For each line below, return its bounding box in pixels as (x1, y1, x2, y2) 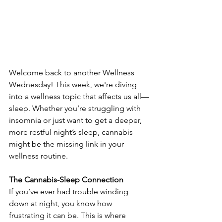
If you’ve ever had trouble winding (9, 187, 130, 197)
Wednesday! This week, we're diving (9, 80, 139, 90)
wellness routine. (9, 151, 68, 161)
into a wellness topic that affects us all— (9, 92, 149, 102)
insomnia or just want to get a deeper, (9, 115, 144, 125)
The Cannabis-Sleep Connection (9, 175, 123, 185)
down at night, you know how (9, 199, 114, 209)
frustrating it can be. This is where (9, 211, 128, 221)
